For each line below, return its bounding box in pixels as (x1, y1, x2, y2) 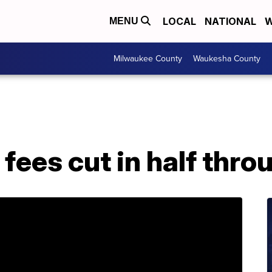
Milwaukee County (114, 52, 182, 65)
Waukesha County (193, 52, 260, 65)
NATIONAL (205, 15, 256, 27)
